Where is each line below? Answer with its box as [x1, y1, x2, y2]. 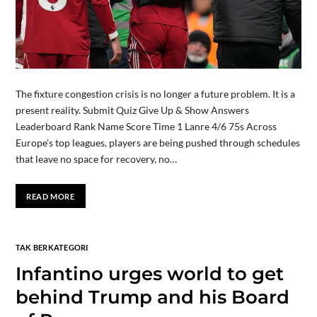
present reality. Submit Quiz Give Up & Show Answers [15, 104, 249, 117]
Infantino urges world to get [15, 263, 284, 286]
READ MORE [26, 191, 75, 201]
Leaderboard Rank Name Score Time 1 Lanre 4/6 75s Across [15, 120, 277, 133]
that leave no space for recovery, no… [15, 153, 177, 166]
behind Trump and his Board [15, 286, 289, 309]
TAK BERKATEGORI [15, 243, 88, 253]
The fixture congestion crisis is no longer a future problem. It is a [15, 88, 295, 100]
